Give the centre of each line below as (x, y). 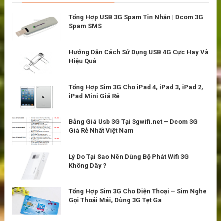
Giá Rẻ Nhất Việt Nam (101, 131)
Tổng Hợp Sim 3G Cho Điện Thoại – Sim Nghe (138, 191)
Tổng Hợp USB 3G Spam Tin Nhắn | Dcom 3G (136, 17)
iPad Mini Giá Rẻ (94, 96)
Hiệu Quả (82, 61)
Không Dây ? (88, 165)
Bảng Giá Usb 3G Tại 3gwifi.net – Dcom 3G (133, 122)
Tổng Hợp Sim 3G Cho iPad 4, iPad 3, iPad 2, (136, 87)
